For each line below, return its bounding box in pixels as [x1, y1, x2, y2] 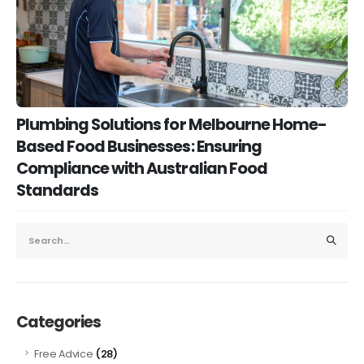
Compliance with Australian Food [16, 157, 267, 180]
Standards [16, 179, 99, 201]
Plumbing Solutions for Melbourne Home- [16, 113, 327, 136]
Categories [16, 310, 102, 333]
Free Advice [34, 346, 93, 361]
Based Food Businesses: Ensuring [16, 135, 262, 158]
